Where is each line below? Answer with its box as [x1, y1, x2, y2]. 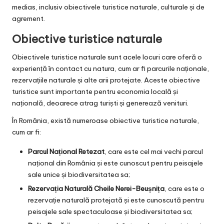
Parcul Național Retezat [28, 146, 104, 156]
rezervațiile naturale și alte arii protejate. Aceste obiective [12, 75, 200, 84]
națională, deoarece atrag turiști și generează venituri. [12, 98, 188, 107]
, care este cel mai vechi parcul [104, 146, 203, 156]
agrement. [12, 13, 45, 23]
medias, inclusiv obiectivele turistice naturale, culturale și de [12, 2, 204, 11]
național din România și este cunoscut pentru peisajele [28, 158, 203, 167]
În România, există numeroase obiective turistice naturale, [12, 115, 199, 125]
